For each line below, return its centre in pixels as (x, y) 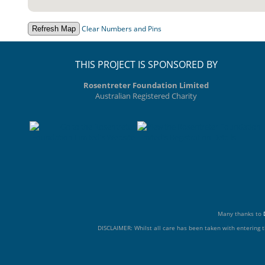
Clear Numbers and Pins (122, 29)
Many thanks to (240, 214)
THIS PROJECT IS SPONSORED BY (146, 65)
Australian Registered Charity (146, 96)
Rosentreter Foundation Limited (146, 85)
